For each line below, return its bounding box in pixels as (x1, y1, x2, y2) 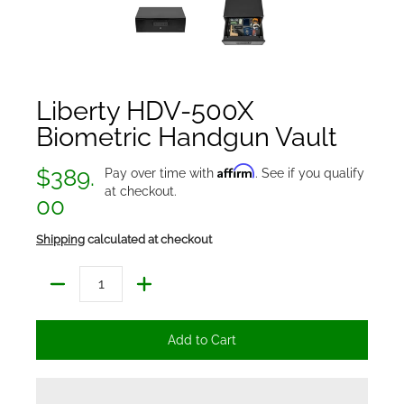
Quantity (36, 285, 86, 300)
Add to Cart (168, 332, 236, 347)
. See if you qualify (255, 165, 365, 180)
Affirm (217, 162, 256, 179)
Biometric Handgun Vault (36, 120, 337, 152)
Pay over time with (105, 165, 218, 180)
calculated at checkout (85, 232, 212, 246)
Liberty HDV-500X (36, 94, 253, 126)
